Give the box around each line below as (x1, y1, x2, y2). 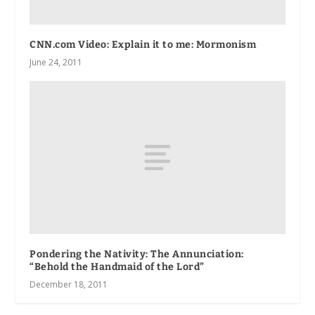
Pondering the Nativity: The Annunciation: (30, 248, 244, 261)
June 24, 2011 (30, 56, 83, 69)
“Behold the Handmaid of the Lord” (30, 261, 205, 274)
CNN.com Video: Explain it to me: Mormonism (30, 39, 257, 51)
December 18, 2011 (30, 278, 108, 291)
